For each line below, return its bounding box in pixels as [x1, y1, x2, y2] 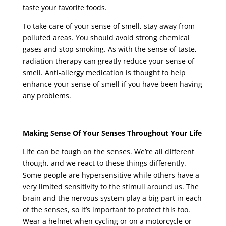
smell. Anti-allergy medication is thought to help [22, 67, 186, 77]
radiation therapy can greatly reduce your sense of [22, 55, 194, 66]
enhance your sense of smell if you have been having [22, 79, 202, 89]
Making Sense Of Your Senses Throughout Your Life [22, 128, 202, 138]
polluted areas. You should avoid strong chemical [22, 32, 190, 42]
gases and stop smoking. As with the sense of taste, [22, 44, 197, 54]
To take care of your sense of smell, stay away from [22, 21, 195, 31]
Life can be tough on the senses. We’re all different [22, 146, 194, 156]
